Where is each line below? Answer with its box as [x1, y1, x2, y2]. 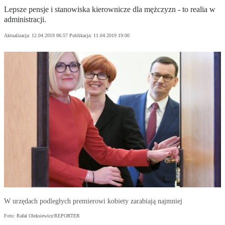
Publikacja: [69, 33, 93, 39]
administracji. [4, 15, 46, 24]
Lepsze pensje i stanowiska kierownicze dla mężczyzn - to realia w [4, 5, 215, 14]
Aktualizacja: [4, 33, 32, 39]
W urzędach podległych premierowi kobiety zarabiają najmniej [4, 197, 182, 205]
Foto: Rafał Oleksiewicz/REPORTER [4, 213, 80, 219]
